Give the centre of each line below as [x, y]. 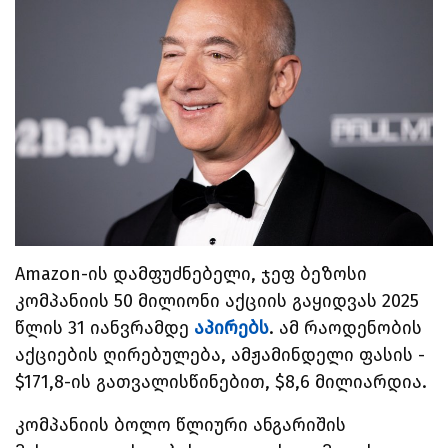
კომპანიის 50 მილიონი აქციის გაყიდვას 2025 [217, 300]
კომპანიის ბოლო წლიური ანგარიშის [180, 424]
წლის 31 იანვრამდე [104, 327]
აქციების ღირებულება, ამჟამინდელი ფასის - [220, 354]
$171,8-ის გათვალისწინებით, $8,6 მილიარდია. [221, 381]
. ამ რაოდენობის [345, 327]
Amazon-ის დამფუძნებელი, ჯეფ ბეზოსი [191, 273]
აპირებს [231, 327]
